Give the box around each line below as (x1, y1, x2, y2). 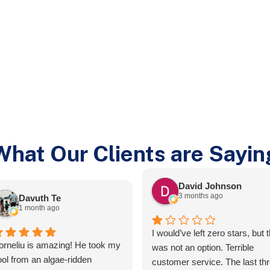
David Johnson (178, 181, 242, 192)
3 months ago (178, 192, 223, 201)
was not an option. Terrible (151, 242, 254, 253)
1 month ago (19, 204, 60, 213)
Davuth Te (19, 193, 61, 204)
